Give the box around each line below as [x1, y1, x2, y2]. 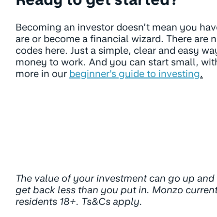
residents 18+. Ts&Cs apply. [15, 195, 142, 207]
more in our [15, 67, 69, 79]
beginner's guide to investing [69, 67, 200, 79]
